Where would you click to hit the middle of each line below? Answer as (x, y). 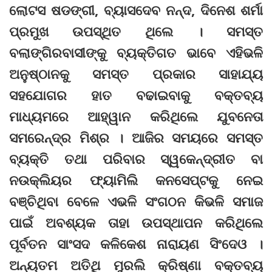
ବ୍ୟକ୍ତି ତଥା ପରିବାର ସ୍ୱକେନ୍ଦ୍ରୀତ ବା (136, 159)
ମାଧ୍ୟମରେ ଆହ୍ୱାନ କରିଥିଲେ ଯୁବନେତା (136, 116)
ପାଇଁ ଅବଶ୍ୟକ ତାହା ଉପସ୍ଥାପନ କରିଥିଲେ (136, 223)
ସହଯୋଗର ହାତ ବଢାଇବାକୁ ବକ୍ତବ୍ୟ (136, 95)
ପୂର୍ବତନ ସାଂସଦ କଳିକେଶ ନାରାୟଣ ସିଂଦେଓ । (136, 244)
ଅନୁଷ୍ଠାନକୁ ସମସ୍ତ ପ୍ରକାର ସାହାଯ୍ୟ (136, 74)
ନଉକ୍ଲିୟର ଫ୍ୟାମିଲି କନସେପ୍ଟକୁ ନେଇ (136, 180)
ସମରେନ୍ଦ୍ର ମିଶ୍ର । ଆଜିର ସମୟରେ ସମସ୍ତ (136, 138)
